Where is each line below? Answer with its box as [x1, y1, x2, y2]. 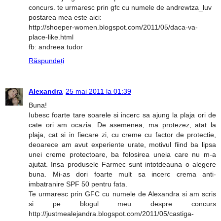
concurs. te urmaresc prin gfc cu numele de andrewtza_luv [29, 3, 212, 11]
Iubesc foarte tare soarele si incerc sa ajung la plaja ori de [29, 110, 216, 119]
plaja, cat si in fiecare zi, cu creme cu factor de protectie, [29, 130, 216, 139]
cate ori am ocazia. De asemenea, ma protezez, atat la [29, 120, 216, 129]
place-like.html [29, 33, 74, 41]
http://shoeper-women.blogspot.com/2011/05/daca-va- [29, 23, 198, 31]
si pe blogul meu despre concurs [29, 199, 216, 208]
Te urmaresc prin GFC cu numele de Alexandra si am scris [29, 189, 216, 198]
